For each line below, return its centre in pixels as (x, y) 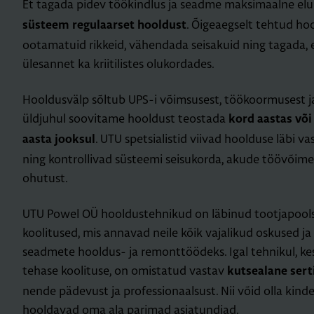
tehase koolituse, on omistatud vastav (125, 270)
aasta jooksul (59, 139)
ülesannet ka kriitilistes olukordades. (118, 63)
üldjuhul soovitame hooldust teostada (125, 118)
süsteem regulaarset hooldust (104, 25)
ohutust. (45, 178)
